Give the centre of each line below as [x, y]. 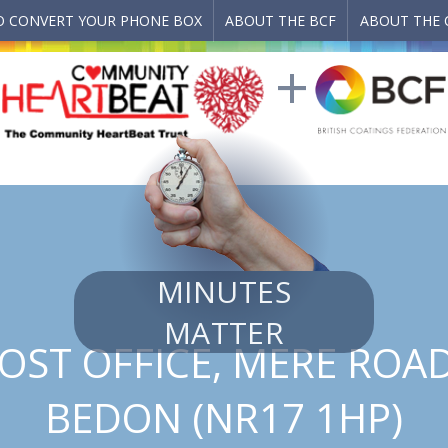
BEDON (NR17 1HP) [224, 417]
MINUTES [224, 291]
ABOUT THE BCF [281, 21]
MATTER [224, 332]
